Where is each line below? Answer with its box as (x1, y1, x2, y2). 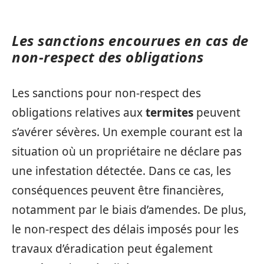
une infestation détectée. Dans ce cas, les (12, 163, 231, 179)
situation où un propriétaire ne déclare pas (12, 143, 242, 159)
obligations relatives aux (12, 104, 146, 120)
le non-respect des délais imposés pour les (12, 221, 239, 237)
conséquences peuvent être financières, (12, 182, 224, 198)
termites (146, 104, 193, 120)
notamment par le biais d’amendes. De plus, (12, 202, 246, 217)
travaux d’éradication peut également (12, 240, 213, 256)
